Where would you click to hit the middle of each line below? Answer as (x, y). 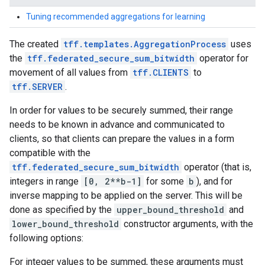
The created (35, 44)
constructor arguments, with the (187, 224)
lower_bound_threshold (65, 224)
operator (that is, (216, 167)
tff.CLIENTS (161, 72)
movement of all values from (70, 72)
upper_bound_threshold (170, 210)
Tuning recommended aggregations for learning (116, 17)
